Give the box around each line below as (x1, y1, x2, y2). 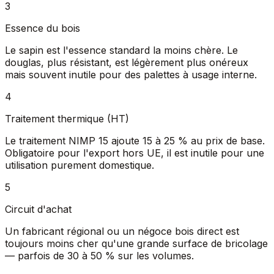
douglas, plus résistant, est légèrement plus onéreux (5, 56, 248, 69)
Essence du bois (5, 22, 80, 35)
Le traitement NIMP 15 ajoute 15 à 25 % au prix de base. (5, 135, 265, 147)
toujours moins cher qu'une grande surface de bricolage (5, 237, 268, 250)
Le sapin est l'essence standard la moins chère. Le (5, 44, 238, 57)
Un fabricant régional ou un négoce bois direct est (5, 225, 239, 238)
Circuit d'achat (5, 203, 72, 216)
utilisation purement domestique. (5, 159, 154, 172)
